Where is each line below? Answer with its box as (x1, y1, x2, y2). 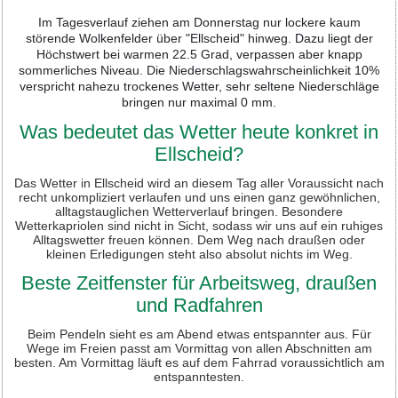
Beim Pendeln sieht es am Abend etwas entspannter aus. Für (27, 326, 371, 341)
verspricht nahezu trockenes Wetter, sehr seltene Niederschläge (19, 78, 379, 93)
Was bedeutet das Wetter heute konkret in (20, 120, 378, 143)
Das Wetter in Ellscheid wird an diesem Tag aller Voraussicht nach (14, 175, 384, 190)
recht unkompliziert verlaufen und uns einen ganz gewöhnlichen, (18, 189, 380, 204)
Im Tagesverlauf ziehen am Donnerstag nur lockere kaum (37, 14, 361, 29)
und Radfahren (135, 293, 263, 316)
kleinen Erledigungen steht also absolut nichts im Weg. (45, 246, 353, 261)
